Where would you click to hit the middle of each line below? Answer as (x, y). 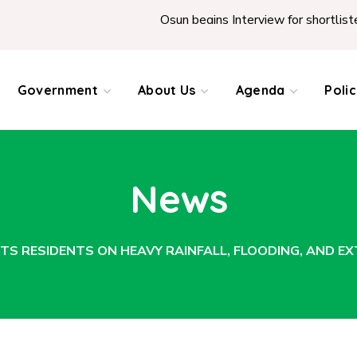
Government (57, 90)
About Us (167, 90)
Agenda (260, 90)
